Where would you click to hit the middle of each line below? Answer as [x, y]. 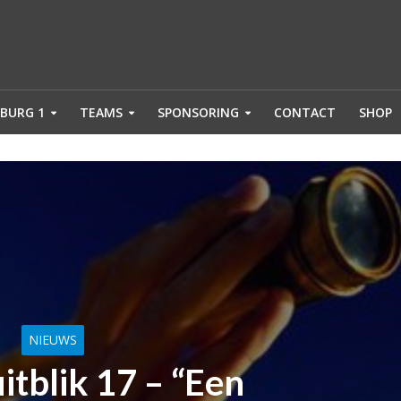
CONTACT [304, 112]
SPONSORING [198, 112]
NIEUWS [52, 340]
